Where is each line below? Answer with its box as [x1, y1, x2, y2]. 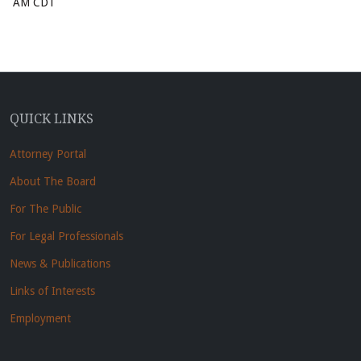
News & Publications [10, 257, 110, 271]
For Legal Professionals [10, 230, 123, 243]
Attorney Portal [10, 147, 86, 161]
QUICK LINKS [10, 111, 93, 127]
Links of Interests [10, 284, 95, 298]
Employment [10, 312, 71, 326]
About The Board [10, 175, 96, 189]
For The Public [10, 202, 81, 216]
